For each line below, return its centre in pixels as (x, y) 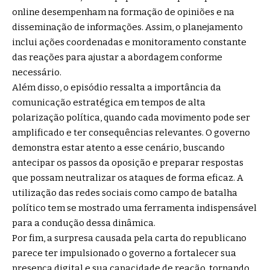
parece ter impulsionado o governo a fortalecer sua (124, 253)
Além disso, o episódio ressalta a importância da (117, 87)
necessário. (37, 72)
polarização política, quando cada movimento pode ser (131, 117)
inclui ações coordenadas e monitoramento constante (129, 42)
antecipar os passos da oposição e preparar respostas (128, 162)
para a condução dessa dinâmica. (84, 223)
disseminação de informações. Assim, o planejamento (127, 27)
